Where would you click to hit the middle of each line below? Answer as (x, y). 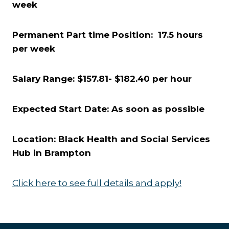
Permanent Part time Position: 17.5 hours (108, 35)
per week (34, 49)
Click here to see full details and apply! (97, 183)
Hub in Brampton (52, 153)
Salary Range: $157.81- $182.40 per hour (102, 79)
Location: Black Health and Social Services (111, 139)
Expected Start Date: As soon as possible (108, 109)
